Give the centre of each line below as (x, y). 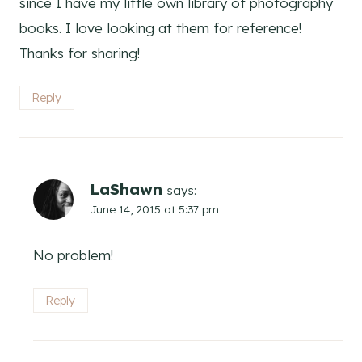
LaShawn (126, 189)
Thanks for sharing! (80, 53)
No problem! (73, 255)
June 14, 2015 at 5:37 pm (154, 209)
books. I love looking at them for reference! (160, 27)
